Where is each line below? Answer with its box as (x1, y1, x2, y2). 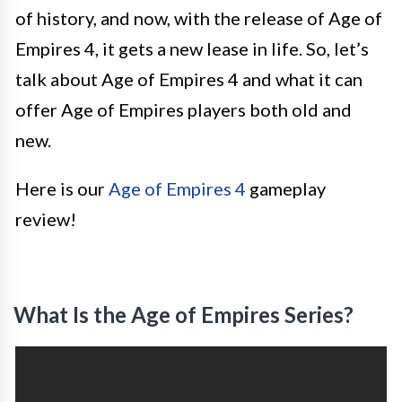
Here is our (15, 178, 109, 200)
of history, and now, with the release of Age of (15, 7, 382, 30)
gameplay (246, 178, 326, 200)
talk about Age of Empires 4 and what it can (15, 68, 363, 91)
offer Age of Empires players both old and (15, 99, 352, 121)
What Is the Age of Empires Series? (13, 301, 354, 328)
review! (15, 208, 76, 231)
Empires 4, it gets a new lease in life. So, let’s (15, 38, 369, 60)
